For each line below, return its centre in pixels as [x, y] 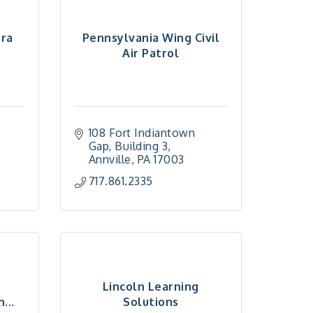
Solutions [151, 301]
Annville [110, 159]
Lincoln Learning [151, 286]
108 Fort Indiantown [142, 133]
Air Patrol [151, 53]
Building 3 [141, 146]
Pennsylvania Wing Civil [151, 37]
